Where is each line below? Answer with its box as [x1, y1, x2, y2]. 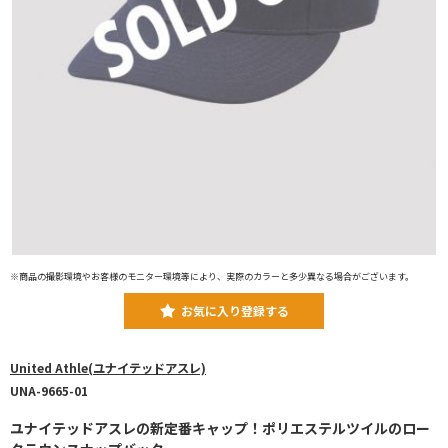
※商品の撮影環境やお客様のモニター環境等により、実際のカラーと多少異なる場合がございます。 [10, 269, 414, 283]
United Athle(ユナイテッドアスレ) [10, 358, 206, 377]
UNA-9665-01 [10, 381, 88, 400]
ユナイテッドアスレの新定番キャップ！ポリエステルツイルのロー [10, 417, 430, 438]
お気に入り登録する [180, 301, 289, 319]
